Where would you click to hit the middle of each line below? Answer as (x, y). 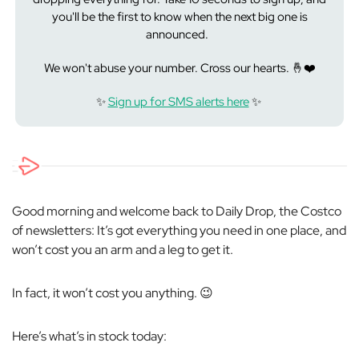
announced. (179, 34)
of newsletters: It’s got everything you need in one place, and (179, 230)
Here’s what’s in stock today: (89, 336)
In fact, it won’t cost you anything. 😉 (113, 293)
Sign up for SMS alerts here (178, 102)
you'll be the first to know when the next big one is (179, 17)
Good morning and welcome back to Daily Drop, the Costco (177, 211)
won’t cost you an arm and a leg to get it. (123, 250)
